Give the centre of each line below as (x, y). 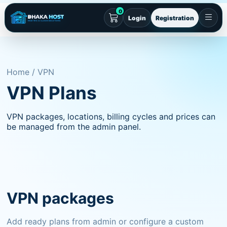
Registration (175, 18)
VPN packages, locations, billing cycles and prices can (111, 117)
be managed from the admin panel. (74, 127)
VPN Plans (52, 93)
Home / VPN (31, 72)
